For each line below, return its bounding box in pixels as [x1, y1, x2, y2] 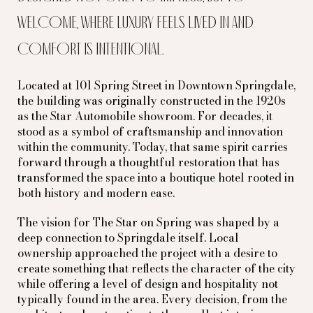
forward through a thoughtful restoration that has [17, 154, 279, 170]
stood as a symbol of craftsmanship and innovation [17, 123, 283, 140]
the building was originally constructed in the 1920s [17, 92, 286, 109]
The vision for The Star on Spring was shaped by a [17, 214, 279, 231]
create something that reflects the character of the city [17, 260, 296, 277]
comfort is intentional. [17, 41, 163, 59]
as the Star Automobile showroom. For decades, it [17, 108, 272, 124]
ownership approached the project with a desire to [17, 245, 277, 261]
